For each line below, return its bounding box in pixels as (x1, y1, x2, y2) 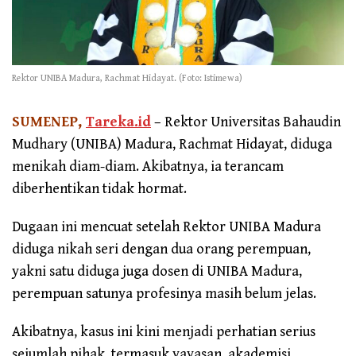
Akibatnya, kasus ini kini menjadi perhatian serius (12, 323, 315, 341)
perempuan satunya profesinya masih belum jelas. (12, 285, 316, 303)
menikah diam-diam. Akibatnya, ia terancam (12, 158, 284, 176)
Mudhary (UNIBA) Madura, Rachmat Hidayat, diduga (12, 136, 332, 153)
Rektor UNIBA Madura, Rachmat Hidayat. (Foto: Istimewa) (12, 73, 242, 84)
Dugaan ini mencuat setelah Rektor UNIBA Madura (12, 219, 321, 236)
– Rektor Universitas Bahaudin (151, 114, 341, 131)
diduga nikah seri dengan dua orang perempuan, (12, 241, 311, 258)
